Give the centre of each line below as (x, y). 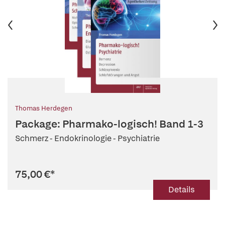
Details (182, 190)
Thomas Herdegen (44, 108)
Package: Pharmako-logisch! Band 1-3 (109, 124)
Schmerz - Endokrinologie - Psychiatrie (87, 138)
